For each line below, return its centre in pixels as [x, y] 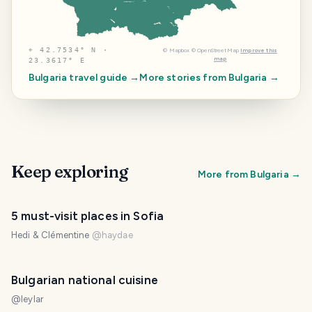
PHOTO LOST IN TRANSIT [156, 264]
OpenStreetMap [218, 50]
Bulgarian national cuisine [85, 280]
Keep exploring [70, 172]
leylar [32, 299]
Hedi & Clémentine [50, 235]
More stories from [184, 78]
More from [224, 175]
